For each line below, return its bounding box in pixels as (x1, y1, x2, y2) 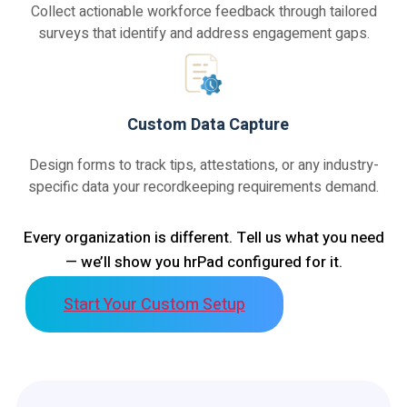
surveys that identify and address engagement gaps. (37, 23, 370, 45)
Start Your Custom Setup (64, 293, 245, 318)
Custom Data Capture (127, 113, 289, 138)
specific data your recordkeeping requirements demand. (28, 176, 379, 199)
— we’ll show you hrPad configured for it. (65, 251, 342, 274)
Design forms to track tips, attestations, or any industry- (28, 154, 379, 177)
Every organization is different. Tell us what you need (23, 226, 384, 250)
